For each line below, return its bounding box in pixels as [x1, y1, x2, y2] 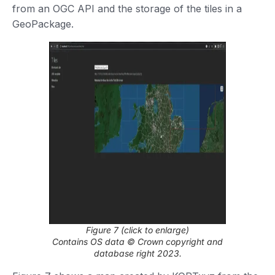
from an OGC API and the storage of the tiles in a [12, 2, 242, 15]
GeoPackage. [12, 17, 74, 30]
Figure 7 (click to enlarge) [86, 224, 189, 235]
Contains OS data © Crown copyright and [52, 236, 223, 247]
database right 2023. [93, 247, 182, 258]
